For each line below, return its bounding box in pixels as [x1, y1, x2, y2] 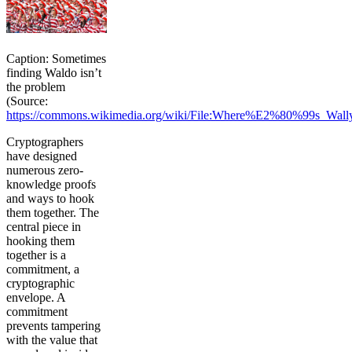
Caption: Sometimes [6, 51, 106, 65]
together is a [6, 247, 66, 262]
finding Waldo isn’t [6, 65, 101, 79]
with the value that [6, 332, 97, 346]
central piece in [6, 219, 81, 233]
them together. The [6, 205, 99, 219]
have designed [6, 148, 77, 163]
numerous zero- [6, 163, 83, 177]
